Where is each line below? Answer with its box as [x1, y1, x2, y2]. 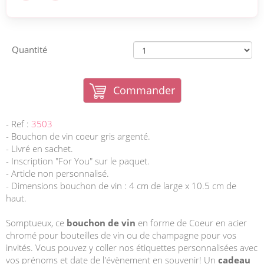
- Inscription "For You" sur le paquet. [6, 155, 150, 167]
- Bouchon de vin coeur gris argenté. [6, 130, 150, 143]
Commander [113, 83, 175, 98]
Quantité [12, 44, 47, 56]
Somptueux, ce [6, 217, 67, 229]
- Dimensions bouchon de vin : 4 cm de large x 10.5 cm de [6, 180, 236, 192]
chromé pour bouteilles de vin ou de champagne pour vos [6, 229, 236, 242]
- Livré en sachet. [6, 143, 73, 155]
